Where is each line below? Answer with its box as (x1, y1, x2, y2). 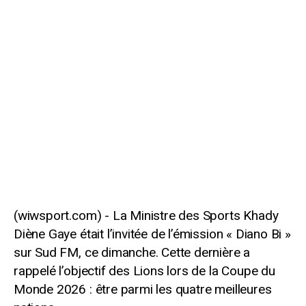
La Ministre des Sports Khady (112, 207, 279, 223)
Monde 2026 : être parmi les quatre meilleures (14, 281, 272, 297)
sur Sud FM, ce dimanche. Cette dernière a (14, 244, 251, 260)
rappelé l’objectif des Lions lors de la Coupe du (14, 262, 275, 279)
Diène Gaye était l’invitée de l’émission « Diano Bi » (14, 225, 291, 242)
